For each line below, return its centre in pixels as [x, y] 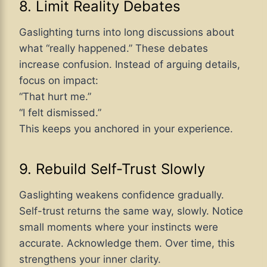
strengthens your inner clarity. [90, 259]
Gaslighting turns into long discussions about [127, 32]
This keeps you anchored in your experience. [126, 128]
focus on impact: [59, 80]
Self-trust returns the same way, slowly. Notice [131, 211]
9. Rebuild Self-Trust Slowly [112, 169]
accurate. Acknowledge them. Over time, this [127, 243]
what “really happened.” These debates [114, 48]
